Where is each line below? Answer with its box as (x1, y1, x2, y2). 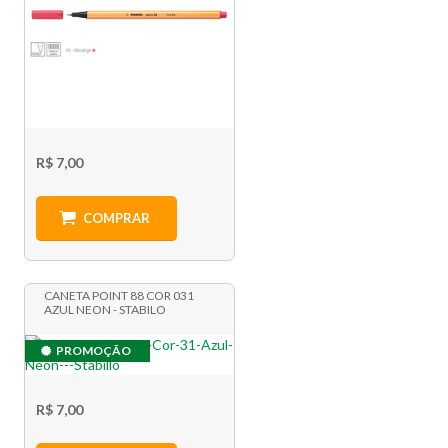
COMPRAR (82, 210, 150, 227)
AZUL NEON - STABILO (44, 302, 167, 318)
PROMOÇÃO (56, 343, 132, 359)
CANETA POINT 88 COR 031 (44, 288, 195, 304)
